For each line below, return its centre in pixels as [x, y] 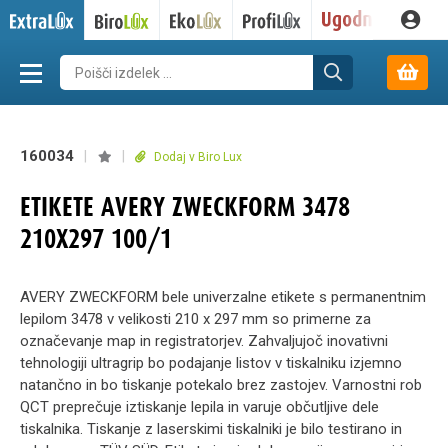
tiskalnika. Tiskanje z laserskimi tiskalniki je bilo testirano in [211, 429]
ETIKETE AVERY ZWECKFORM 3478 [185, 207]
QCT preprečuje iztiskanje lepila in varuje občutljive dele [199, 407]
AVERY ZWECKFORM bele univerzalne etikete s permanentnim [223, 297]
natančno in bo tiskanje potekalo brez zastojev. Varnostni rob [221, 385]
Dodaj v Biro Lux [196, 157]
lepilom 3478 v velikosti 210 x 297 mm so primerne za [195, 319]
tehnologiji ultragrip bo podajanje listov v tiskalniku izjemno [211, 363]
